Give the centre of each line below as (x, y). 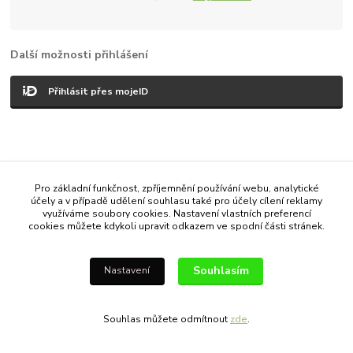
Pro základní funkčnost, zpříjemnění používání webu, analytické (176, 188)
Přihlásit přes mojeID (98, 91)
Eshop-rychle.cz (220, 195)
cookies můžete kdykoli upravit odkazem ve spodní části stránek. (176, 226)
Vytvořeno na (128, 195)
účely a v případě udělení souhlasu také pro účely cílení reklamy (176, 201)
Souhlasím (221, 271)
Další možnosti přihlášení (80, 54)
